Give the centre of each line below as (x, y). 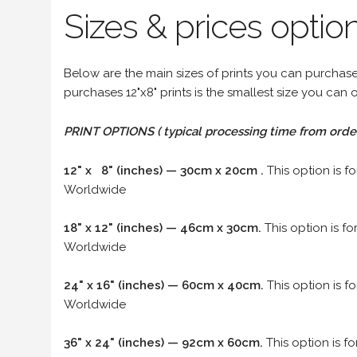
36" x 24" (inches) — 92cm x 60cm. (165, 342)
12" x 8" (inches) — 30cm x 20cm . (165, 170)
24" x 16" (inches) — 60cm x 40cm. (164, 285)
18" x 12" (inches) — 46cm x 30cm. (164, 228)
